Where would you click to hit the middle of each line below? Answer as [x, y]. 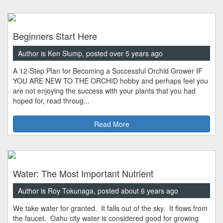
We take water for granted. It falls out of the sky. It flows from [110, 208]
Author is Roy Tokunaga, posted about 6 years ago [98, 191]
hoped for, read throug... [51, 101]
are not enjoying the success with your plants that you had [104, 91]
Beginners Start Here [55, 36]
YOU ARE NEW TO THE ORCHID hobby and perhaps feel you [111, 81]
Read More [111, 124]
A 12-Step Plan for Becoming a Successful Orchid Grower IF [108, 71]
